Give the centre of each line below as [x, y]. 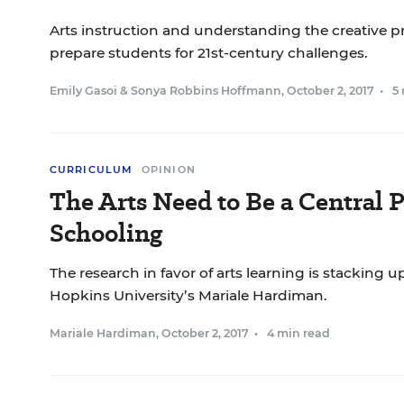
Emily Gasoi [83, 91]
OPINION [169, 170]
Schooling [106, 233]
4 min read [298, 333]
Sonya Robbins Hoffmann [206, 91]
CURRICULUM [91, 170]
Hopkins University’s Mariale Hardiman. [188, 295]
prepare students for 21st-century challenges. [209, 53]
